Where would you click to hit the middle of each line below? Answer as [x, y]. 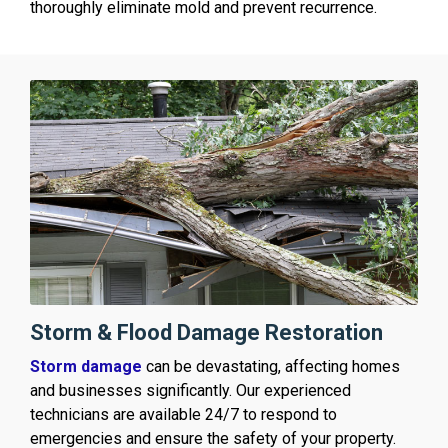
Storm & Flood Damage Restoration [206, 332]
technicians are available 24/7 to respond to [183, 414]
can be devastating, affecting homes [271, 366]
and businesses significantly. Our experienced [190, 390]
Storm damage [86, 366]
